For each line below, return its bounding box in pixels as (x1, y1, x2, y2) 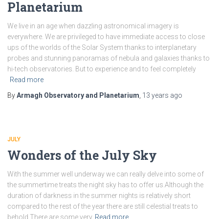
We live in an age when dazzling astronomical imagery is (7, 22, 179, 30)
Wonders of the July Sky (7, 147, 157, 164)
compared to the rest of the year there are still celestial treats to (7, 202, 198, 211)
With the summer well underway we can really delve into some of (7, 170, 204, 178)
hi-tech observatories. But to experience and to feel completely (7, 65, 196, 73)
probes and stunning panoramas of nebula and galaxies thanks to (7, 54, 210, 63)
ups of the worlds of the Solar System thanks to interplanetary (7, 44, 197, 52)
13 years (142, 91, 169, 100)
